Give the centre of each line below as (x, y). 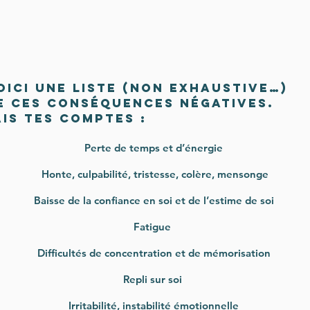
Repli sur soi (154, 279)
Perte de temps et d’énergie (154, 148)
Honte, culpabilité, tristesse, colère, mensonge (154, 174)
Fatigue (154, 227)
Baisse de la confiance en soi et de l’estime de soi (154, 200)
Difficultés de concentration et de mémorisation (154, 253)
